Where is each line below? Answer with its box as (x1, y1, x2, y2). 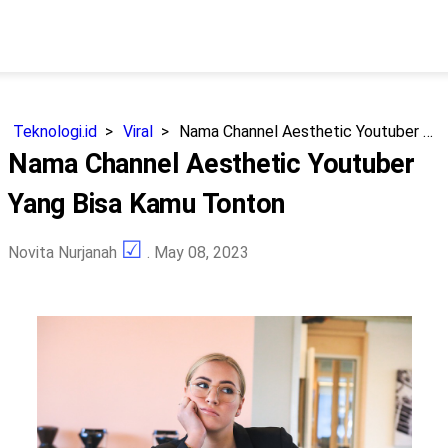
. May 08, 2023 (143, 243, 249, 262)
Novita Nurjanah (8, 243, 117, 262)
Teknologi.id (13, 122, 97, 141)
